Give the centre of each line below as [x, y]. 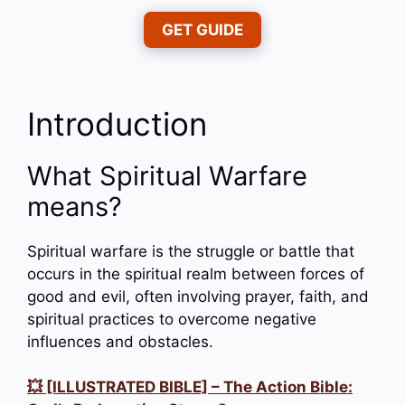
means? [75, 206]
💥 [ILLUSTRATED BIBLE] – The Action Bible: [190, 387]
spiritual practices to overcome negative [172, 319]
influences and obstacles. [120, 341]
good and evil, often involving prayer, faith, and [198, 296]
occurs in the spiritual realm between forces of [196, 273]
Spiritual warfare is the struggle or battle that [191, 251]
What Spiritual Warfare [167, 175]
